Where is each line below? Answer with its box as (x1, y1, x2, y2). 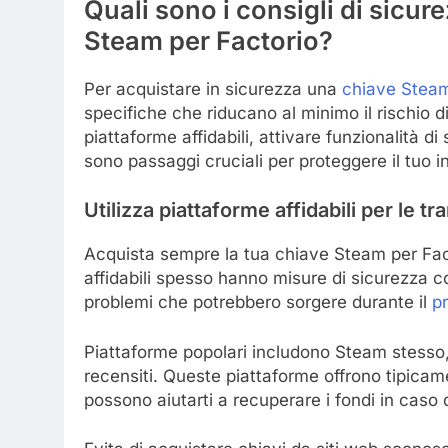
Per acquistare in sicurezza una (84, 78, 342, 99)
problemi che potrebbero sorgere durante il (84, 292, 432, 313)
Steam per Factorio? (84, 24, 333, 56)
